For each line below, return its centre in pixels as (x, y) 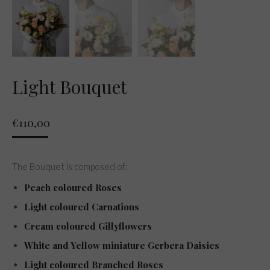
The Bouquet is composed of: (70, 166)
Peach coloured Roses (73, 187)
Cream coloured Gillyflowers (88, 226)
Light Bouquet (70, 86)
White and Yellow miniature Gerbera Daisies (122, 245)
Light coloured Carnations (82, 206)
